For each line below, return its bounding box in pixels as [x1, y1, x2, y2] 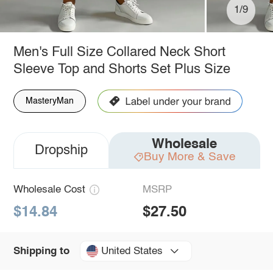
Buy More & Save [143, 151, 236, 163]
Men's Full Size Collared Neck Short [13, 45, 225, 59]
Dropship [34, 143, 88, 157]
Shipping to [13, 246, 69, 257]
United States [101, 246, 163, 257]
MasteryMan [25, 96, 74, 105]
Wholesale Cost [13, 184, 85, 195]
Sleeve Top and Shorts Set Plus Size [13, 62, 230, 76]
